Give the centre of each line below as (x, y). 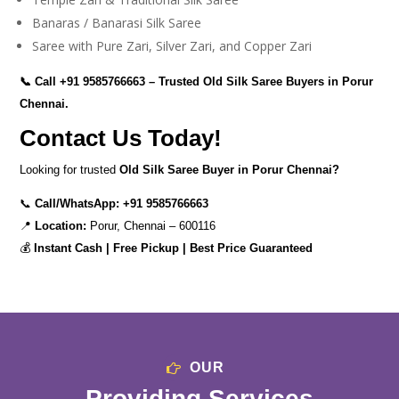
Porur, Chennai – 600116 (151, 226)
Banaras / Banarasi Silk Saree (117, 23)
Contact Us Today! (121, 138)
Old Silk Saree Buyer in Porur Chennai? (230, 170)
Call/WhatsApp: (79, 204)
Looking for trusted (70, 170)
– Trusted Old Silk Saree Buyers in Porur (260, 81)
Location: (61, 226)
